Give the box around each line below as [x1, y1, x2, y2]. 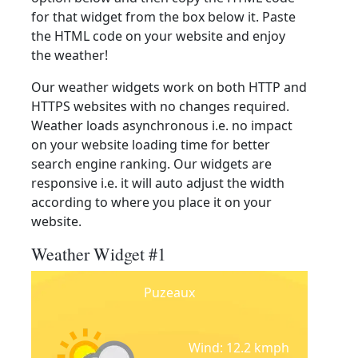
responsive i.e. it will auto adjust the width [31, 174, 284, 192]
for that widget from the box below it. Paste [31, 8, 296, 26]
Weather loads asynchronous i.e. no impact [31, 117, 292, 134]
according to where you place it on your [31, 193, 272, 211]
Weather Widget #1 [31, 242, 166, 265]
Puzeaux [144, 284, 195, 301]
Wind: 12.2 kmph [188, 339, 289, 356]
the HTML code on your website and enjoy [31, 27, 285, 45]
